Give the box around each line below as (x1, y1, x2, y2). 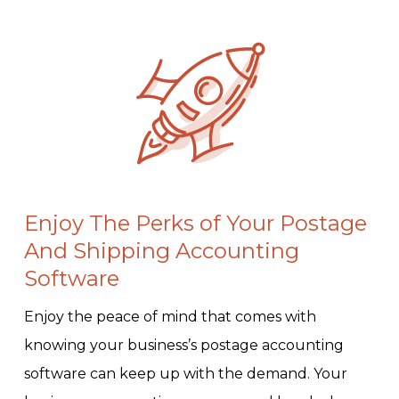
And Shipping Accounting (23, 238, 299, 265)
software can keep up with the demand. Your (23, 365, 347, 383)
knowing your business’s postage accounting (23, 337, 344, 354)
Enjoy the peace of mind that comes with (23, 308, 316, 326)
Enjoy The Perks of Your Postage (23, 210, 367, 237)
